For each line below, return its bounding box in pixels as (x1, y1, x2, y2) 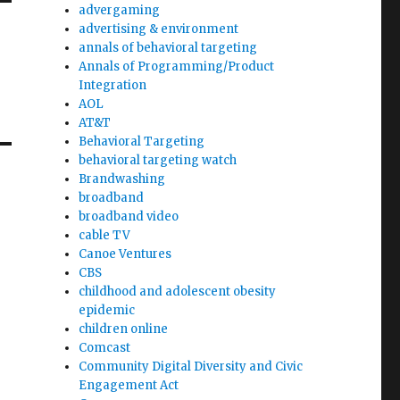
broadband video (79, 209, 179, 224)
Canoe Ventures (79, 246, 172, 262)
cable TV (79, 228, 131, 243)
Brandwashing (79, 171, 166, 187)
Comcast (79, 340, 131, 355)
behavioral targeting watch (79, 153, 237, 168)
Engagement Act (79, 378, 179, 393)
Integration (79, 78, 147, 93)
